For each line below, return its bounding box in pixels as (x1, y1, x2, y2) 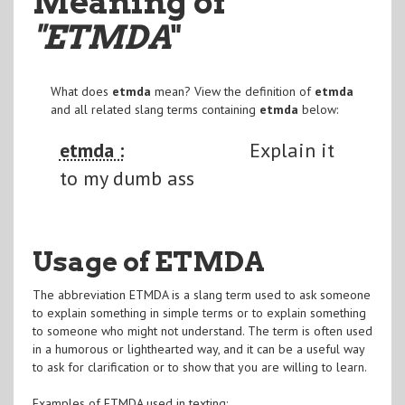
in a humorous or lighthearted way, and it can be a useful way (32, 340, 364, 357)
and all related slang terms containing (50, 100, 259, 118)
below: (297, 100, 338, 118)
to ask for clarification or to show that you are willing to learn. (32, 358, 367, 375)
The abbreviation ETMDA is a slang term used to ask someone (32, 286, 371, 303)
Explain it (249, 137, 334, 163)
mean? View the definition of (150, 82, 315, 99)
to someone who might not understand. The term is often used (32, 322, 372, 339)
